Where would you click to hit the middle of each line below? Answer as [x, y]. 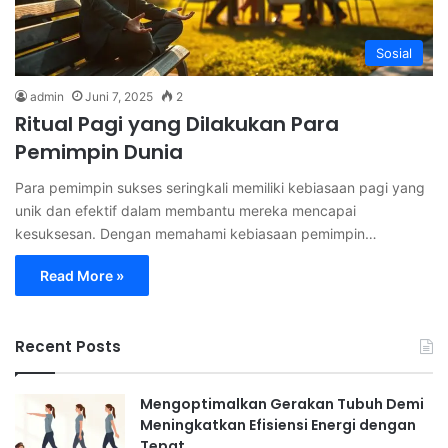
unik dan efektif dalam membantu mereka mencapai [185, 211]
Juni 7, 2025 [119, 97]
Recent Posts [68, 347]
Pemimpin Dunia [99, 152]
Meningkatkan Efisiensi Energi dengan [278, 425]
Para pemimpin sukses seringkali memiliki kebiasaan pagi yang [220, 188]
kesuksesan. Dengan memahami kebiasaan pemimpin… [196, 234]
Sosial [394, 53]
